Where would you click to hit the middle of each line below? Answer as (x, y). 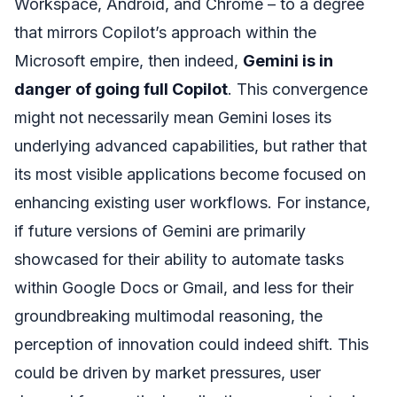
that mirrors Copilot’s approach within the (165, 32)
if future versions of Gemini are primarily (160, 230)
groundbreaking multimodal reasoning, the (168, 315)
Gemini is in (288, 60)
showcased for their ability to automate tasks (179, 259)
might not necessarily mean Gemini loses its (173, 117)
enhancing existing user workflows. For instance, (192, 202)
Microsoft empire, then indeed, (128, 60)
